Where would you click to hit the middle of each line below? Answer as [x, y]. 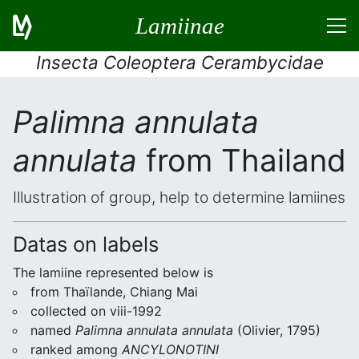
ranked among [76, 349]
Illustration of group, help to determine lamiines [179, 197]
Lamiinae [179, 25]
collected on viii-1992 [96, 311]
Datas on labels [86, 244]
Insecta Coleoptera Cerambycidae [179, 62]
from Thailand [242, 160]
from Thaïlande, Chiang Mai [114, 292]
